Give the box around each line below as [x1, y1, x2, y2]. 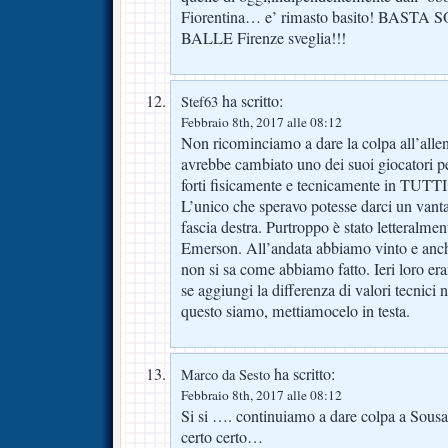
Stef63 [181, 92, 218, 112]
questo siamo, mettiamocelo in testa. [181, 300, 410, 323]
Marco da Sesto [181, 365, 270, 385]
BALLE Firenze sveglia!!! [181, 27, 346, 50]
